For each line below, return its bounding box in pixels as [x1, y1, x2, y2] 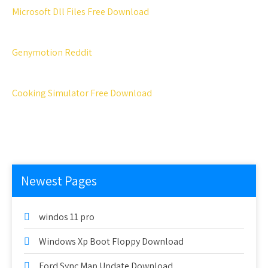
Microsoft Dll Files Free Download [12, 5, 149, 18]
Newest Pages [21, 172, 97, 189]
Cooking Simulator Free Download [12, 87, 152, 99]
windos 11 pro [39, 211, 95, 223]
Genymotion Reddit [12, 46, 92, 59]
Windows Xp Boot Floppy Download [39, 235, 184, 248]
